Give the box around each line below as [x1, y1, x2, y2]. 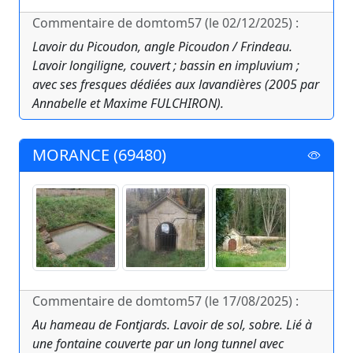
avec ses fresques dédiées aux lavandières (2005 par [32, 76, 319, 94]
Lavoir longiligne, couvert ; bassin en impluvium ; [32, 57, 299, 75]
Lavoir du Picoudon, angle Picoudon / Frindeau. [32, 38, 292, 56]
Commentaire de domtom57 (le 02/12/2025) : [32, 14, 299, 32]
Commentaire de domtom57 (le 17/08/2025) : [32, 292, 299, 310]
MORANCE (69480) [32, 144, 166, 166]
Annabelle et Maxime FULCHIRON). [32, 95, 224, 113]
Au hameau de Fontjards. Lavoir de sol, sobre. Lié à [32, 316, 312, 334]
